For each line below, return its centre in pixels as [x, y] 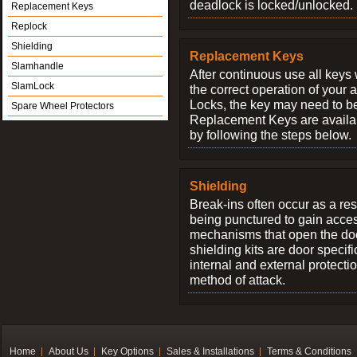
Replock [29, 26]
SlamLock [33, 86]
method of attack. [237, 280]
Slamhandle [37, 66]
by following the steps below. [271, 135]
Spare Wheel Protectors [63, 106]
